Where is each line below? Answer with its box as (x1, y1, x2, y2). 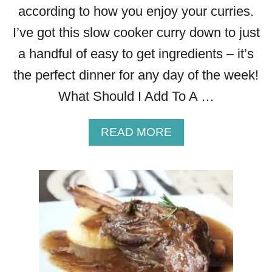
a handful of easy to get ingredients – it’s (18, 46, 254, 62)
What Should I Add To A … (58, 89, 214, 104)
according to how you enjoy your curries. (18, 4, 254, 19)
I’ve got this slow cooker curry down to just (12, 25, 260, 41)
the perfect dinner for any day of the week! (13, 67, 259, 83)
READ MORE (100, 126, 172, 139)
